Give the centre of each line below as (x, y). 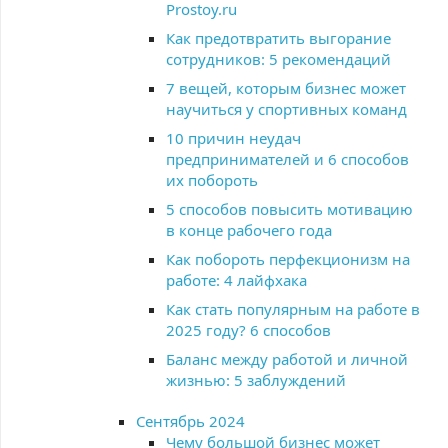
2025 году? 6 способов (248, 330)
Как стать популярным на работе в (293, 309)
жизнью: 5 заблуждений (256, 380)
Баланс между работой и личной (287, 359)
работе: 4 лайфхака (236, 280)
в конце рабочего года (249, 230)
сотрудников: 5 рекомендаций (278, 59)
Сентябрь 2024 (190, 421)
